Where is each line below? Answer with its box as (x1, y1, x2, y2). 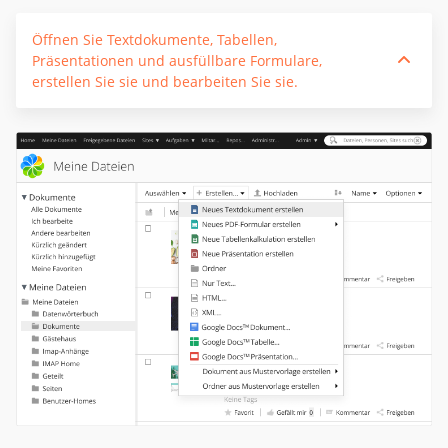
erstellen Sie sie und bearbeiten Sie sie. (32, 71, 298, 91)
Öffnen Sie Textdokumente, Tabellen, (32, 29, 277, 49)
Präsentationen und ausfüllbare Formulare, (32, 50, 322, 70)
